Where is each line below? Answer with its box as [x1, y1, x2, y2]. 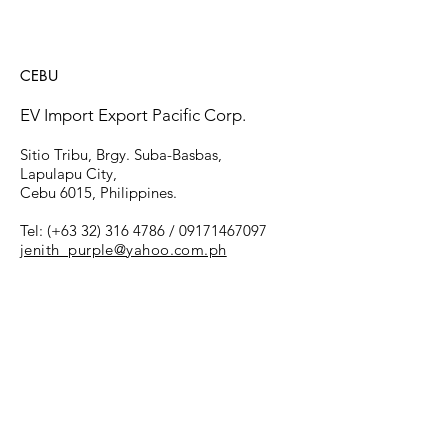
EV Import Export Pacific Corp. [20, 105, 246, 125]
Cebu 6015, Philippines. [20, 183, 177, 202]
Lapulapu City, [20, 164, 117, 183]
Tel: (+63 [20, 221, 81, 240]
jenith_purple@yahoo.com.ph [20, 240, 227, 259]
